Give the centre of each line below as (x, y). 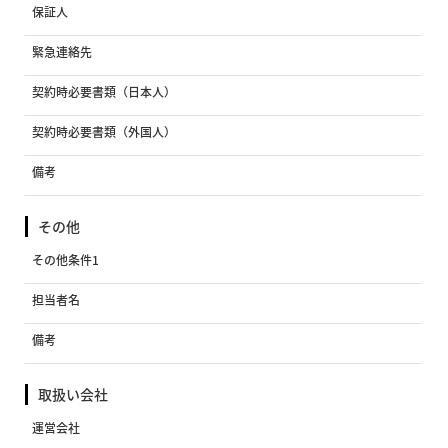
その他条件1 (66, 260)
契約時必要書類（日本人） (104, 92)
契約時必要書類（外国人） (104, 132)
